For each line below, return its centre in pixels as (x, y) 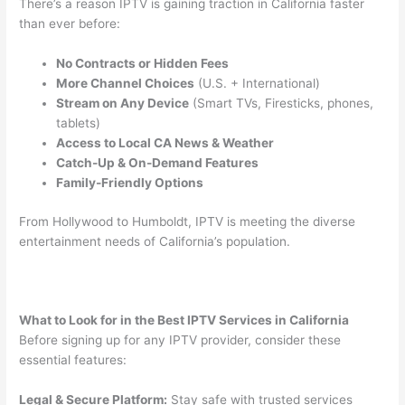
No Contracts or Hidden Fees (143, 63)
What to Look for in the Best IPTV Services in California (184, 320)
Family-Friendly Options (130, 182)
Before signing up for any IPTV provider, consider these (180, 340)
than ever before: (70, 24)
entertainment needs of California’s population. (155, 241)
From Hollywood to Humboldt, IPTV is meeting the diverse (188, 221)
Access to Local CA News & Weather (165, 142)
